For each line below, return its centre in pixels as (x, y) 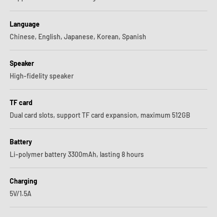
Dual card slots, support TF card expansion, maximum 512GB (100, 115)
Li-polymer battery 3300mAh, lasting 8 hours (77, 154)
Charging (23, 181)
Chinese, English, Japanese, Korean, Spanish (78, 37)
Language (25, 24)
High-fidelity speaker (42, 76)
